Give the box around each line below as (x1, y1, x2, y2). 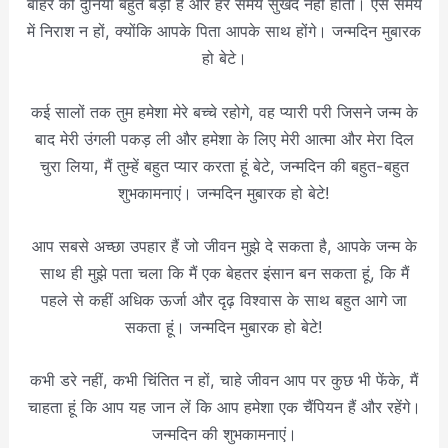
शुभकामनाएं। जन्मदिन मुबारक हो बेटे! (118, 182, 330, 203)
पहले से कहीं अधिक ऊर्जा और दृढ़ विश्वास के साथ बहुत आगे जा (41, 289, 407, 310)
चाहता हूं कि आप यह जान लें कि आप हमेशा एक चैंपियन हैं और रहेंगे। (27, 397, 421, 418)
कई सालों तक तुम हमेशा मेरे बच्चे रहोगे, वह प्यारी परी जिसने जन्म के (30, 101, 418, 122)
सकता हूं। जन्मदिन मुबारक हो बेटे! (125, 316, 323, 337)
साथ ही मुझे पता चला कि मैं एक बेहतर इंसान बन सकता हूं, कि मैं (39, 262, 409, 283)
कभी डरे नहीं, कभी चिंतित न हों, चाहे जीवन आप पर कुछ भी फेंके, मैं (30, 370, 418, 391)
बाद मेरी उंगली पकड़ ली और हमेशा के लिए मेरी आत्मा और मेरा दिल (34, 128, 414, 149)
